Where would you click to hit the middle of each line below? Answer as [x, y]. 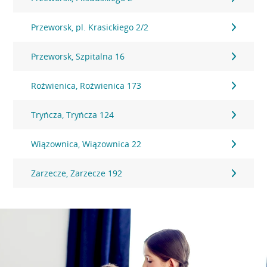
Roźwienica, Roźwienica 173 [86, 86]
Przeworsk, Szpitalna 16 [78, 56]
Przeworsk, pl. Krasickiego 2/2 [90, 27]
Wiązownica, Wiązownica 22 [86, 144]
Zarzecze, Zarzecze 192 [77, 173]
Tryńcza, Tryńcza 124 [73, 115]
